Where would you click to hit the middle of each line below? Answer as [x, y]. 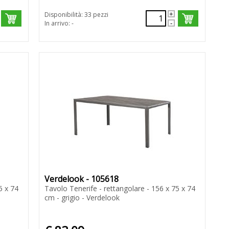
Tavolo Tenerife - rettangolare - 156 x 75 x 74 [120, 189]
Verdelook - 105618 [81, 179]
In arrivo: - [59, 24]
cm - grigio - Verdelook [82, 198]
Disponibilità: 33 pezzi [76, 15]
